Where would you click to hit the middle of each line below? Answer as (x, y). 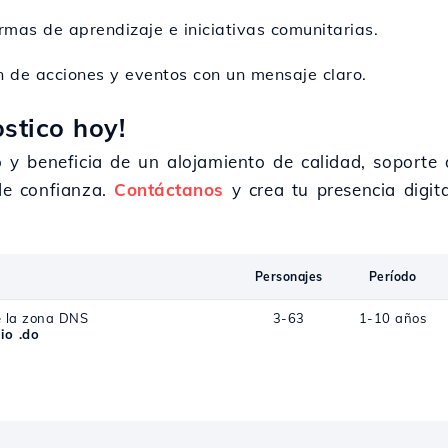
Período (392, 276)
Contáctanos (169, 189)
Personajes (288, 276)
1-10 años (392, 318)
